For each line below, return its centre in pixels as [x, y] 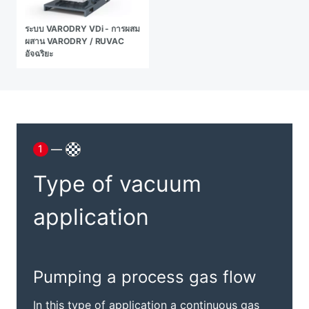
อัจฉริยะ [39, 53]
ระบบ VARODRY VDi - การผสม [82, 29]
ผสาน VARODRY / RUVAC [75, 41]
